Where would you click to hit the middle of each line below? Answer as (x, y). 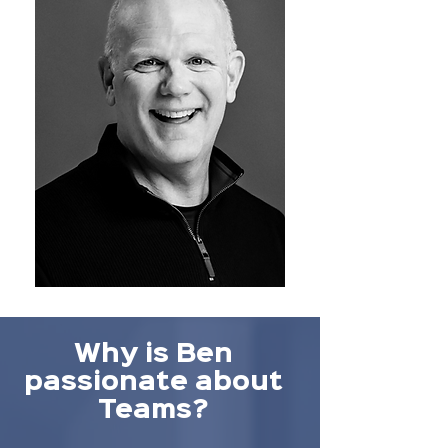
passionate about (153, 382)
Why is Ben (153, 354)
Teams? (153, 410)
